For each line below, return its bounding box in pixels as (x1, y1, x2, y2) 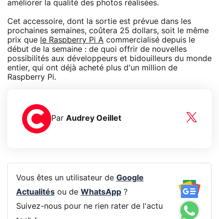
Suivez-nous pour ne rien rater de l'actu (16, 202, 163, 211)
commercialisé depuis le (104, 36, 195, 44)
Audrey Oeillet (66, 114, 121, 123)
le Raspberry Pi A (40, 36, 104, 44)
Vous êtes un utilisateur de (16, 174, 116, 182)
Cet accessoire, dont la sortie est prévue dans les (7, 17, 191, 25)
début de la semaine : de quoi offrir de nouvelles (7, 45, 187, 53)
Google (116, 174, 144, 182)
